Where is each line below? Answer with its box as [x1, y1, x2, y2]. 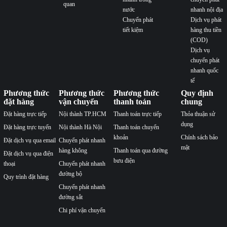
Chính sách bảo [180, 133, 218, 141]
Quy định [180, 88, 213, 97]
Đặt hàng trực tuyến [4, 123, 51, 131]
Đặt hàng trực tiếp [4, 110, 47, 118]
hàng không [58, 146, 87, 154]
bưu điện [113, 157, 135, 164]
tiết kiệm [123, 26, 143, 34]
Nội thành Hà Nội [58, 123, 102, 131]
